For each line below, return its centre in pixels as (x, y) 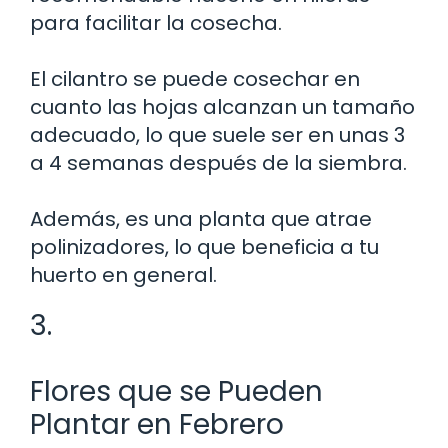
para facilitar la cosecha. (156, 22)
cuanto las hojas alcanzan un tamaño (222, 106)
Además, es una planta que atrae (201, 218)
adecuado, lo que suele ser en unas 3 (217, 134)
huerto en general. (123, 274)
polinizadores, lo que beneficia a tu (204, 246)
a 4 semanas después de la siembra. (218, 162)
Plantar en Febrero (157, 424)
